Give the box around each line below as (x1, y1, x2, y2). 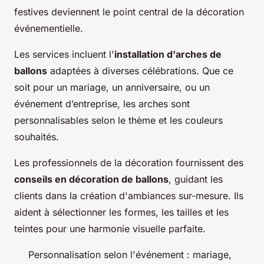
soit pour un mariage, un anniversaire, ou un (14, 81, 210, 94)
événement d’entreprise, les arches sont (14, 98, 190, 110)
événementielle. (14, 22, 83, 35)
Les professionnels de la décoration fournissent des (14, 157, 243, 169)
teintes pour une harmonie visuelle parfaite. (14, 223, 206, 235)
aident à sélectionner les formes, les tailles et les (14, 206, 229, 219)
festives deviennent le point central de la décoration (14, 6, 244, 18)
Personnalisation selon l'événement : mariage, (28, 249, 232, 261)
